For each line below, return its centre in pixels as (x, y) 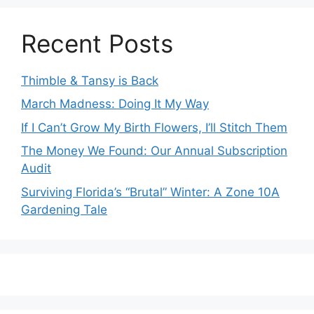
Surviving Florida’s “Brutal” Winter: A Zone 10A (150, 192)
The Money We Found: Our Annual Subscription (154, 151)
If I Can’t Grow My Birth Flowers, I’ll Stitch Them (154, 127)
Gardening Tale (64, 209)
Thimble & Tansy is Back (90, 80)
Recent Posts (97, 43)
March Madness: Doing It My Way (115, 104)
